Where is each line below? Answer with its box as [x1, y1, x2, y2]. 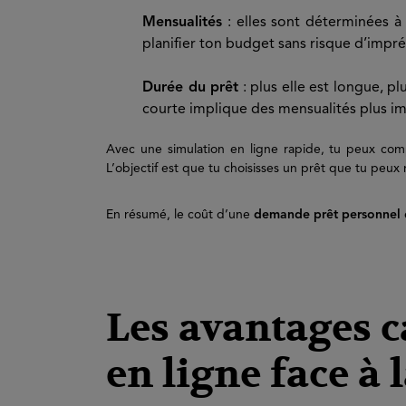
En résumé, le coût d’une [106, 208, 254, 221]
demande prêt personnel [254, 208, 401, 221]
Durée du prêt [142, 81, 239, 95]
